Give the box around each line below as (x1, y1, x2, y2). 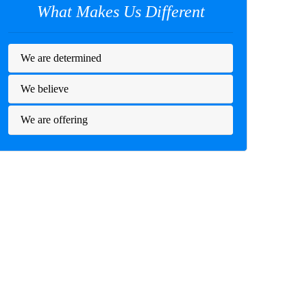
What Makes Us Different (36, 3, 205, 21)
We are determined (20, 51, 101, 64)
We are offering (20, 113, 88, 125)
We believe (20, 82, 69, 95)
